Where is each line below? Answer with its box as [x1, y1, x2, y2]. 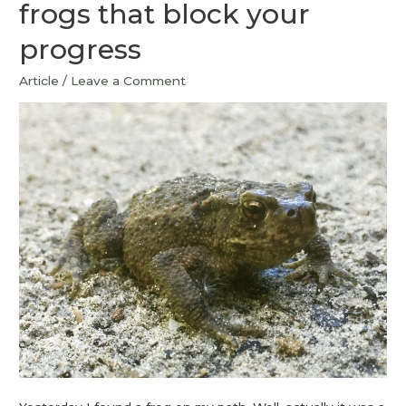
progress [19, 32, 142, 66]
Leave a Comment [71, 72, 187, 88]
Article [19, 72, 60, 88]
